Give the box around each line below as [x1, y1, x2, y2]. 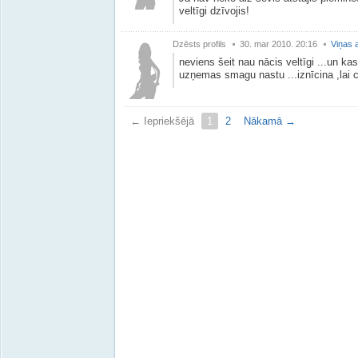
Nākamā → [244, 115, 296, 127]
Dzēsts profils [173, 39, 226, 49]
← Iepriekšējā [130, 115, 194, 127]
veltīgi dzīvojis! [179, 5, 249, 17]
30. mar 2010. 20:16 [240, 39, 317, 49]
